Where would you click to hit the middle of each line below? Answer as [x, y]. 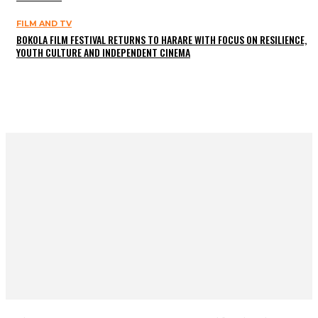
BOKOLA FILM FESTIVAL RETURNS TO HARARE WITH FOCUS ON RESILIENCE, [161, 39]
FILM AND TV [44, 23]
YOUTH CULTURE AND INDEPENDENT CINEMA [103, 52]
